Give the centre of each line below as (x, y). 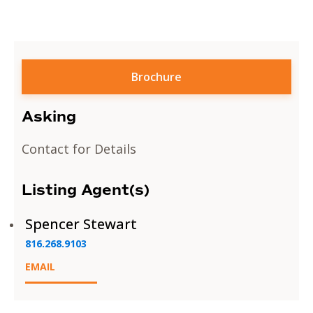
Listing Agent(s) (86, 190)
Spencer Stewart (81, 224)
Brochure (156, 77)
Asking (49, 116)
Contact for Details (79, 148)
